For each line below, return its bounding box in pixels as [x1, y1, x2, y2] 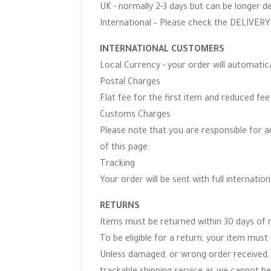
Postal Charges [100, 78, 161, 88]
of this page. [100, 143, 151, 153]
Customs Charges [100, 111, 171, 120]
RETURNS [100, 202, 140, 212]
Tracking [100, 160, 135, 169]
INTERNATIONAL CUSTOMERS [100, 45, 225, 55]
